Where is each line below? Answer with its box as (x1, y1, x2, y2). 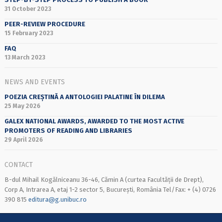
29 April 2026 (4, 136, 43, 144)
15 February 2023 (4, 30, 53, 37)
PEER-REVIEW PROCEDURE (4, 20, 85, 28)
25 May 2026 (4, 103, 41, 110)
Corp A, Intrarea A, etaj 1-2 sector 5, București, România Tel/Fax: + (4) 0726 (4, 185, 216, 193)
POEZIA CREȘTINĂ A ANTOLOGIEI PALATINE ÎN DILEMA (4, 93, 165, 101)
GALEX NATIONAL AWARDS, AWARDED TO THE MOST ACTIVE (4, 117, 184, 125)
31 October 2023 (4, 5, 51, 13)
